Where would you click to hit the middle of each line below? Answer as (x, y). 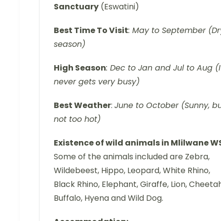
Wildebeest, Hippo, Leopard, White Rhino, (132, 171)
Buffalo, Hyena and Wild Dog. (109, 198)
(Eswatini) (119, 7)
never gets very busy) (97, 82)
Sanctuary (76, 7)
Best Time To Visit (91, 31)
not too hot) (77, 119)
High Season (80, 68)
